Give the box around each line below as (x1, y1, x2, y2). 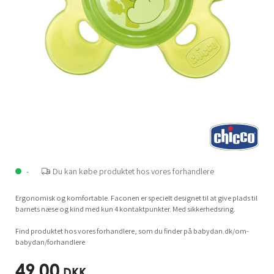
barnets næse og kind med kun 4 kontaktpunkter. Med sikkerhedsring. (15, 203, 235, 214)
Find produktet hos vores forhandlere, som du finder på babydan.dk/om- (15, 225, 249, 236)
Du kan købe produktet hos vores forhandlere (53, 165, 215, 177)
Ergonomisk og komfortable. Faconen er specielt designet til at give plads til (15, 192, 257, 203)
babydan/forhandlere (15, 236, 85, 247)
